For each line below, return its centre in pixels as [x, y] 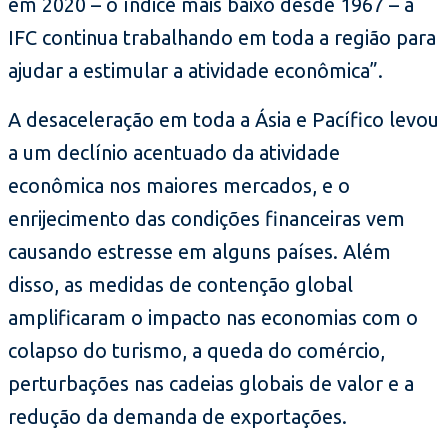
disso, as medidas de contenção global [180, 285]
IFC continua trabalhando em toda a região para [222, 38]
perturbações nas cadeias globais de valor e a [211, 384]
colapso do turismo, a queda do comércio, [196, 351]
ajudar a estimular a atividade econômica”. [195, 71]
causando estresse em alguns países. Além [199, 252]
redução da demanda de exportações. [177, 417]
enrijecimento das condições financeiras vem [206, 219]
